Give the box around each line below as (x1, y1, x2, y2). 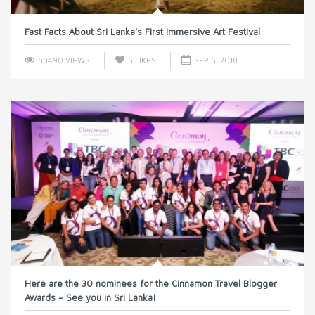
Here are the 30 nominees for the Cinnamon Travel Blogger (25, 278, 277, 290)
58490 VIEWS (36, 55, 90, 65)
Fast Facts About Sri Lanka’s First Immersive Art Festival (25, 25, 260, 37)
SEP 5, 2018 (192, 55, 238, 65)
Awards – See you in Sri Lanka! (25, 292, 156, 304)
